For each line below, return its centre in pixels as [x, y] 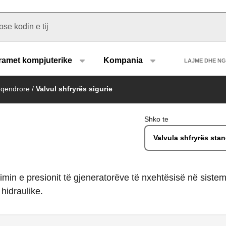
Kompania [123, 60]
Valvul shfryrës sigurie [74, 89]
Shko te [157, 119]
